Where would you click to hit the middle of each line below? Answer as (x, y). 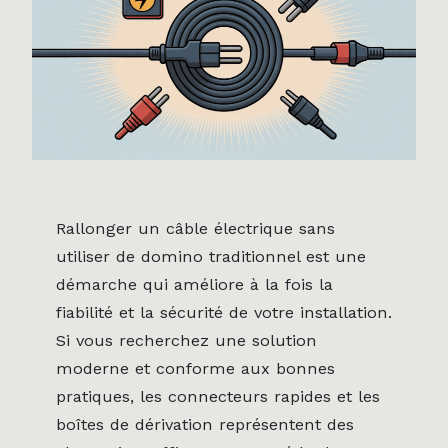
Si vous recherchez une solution (186, 340)
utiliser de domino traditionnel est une (211, 256)
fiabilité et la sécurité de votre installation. (224, 312)
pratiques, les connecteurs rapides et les (218, 396)
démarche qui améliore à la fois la (194, 284)
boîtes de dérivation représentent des (205, 424)
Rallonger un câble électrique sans (195, 228)
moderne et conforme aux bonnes (195, 368)
